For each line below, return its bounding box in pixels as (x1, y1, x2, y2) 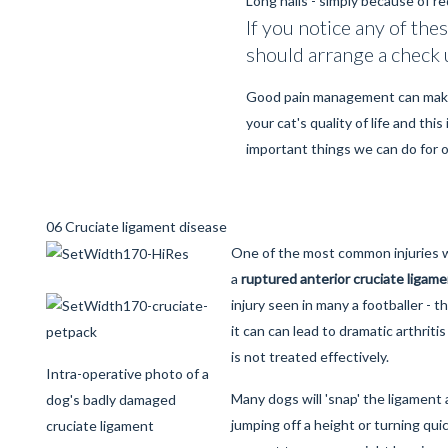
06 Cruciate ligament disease (46, 218, 227, 235)
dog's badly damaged (46, 391, 176, 408)
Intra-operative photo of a (46, 365, 209, 382)
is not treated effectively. (231, 348, 389, 365)
